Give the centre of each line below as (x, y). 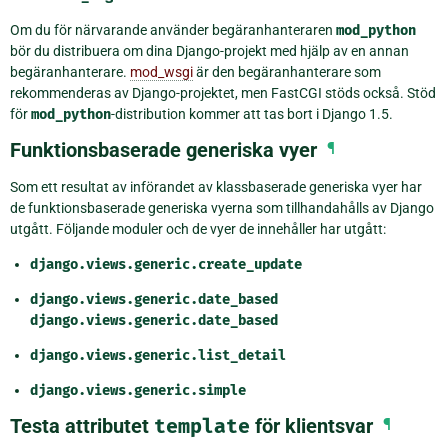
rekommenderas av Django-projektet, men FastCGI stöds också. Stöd (223, 93)
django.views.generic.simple (138, 391)
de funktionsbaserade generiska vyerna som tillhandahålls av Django (222, 208)
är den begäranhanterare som (287, 72)
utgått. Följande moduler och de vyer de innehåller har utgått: (198, 229)
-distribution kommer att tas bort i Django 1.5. (252, 114)
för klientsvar (311, 426)
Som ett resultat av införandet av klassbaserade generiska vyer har (216, 187)
